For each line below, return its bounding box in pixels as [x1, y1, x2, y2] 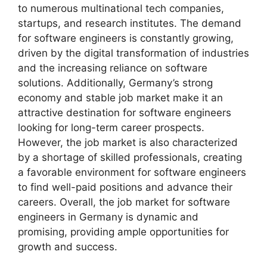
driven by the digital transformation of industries [18, 47, 249, 60]
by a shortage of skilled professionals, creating [18, 151, 242, 164]
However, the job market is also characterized [18, 136, 238, 149]
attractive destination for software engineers [18, 107, 231, 119]
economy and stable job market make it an [18, 92, 223, 104]
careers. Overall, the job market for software [18, 196, 230, 209]
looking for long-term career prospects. [18, 122, 204, 134]
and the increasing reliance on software [18, 62, 207, 74]
